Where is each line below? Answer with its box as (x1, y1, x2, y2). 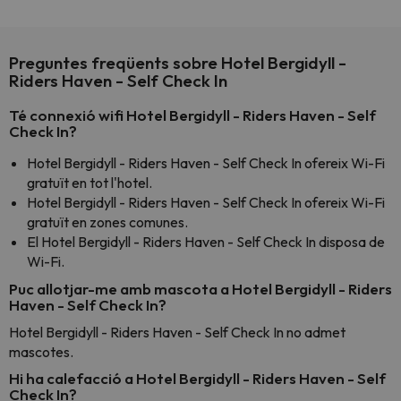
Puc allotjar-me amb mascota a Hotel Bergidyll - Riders (9, 279, 392, 298)
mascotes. (9, 343, 73, 361)
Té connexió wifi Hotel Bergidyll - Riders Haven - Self (9, 106, 376, 124)
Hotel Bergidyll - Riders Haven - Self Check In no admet (9, 323, 346, 341)
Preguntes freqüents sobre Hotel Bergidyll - (9, 52, 346, 73)
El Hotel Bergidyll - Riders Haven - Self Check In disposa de (27, 233, 385, 251)
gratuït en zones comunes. (27, 213, 188, 231)
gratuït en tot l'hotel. (27, 174, 152, 192)
